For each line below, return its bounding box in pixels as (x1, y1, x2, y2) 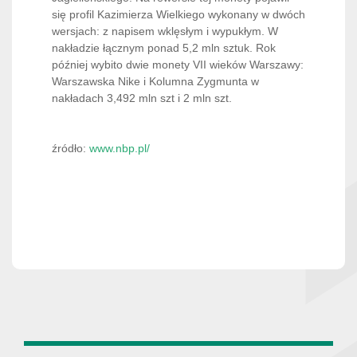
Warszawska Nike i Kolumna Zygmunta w (52, 75, 259, 88)
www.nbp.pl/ (89, 142, 150, 155)
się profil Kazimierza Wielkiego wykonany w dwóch (52, 8, 305, 21)
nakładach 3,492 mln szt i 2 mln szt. (52, 92, 232, 104)
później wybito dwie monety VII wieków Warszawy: (52, 58, 304, 71)
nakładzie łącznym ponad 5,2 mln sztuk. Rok (52, 41, 276, 54)
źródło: (52, 142, 89, 155)
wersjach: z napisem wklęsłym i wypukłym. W (52, 25, 278, 37)
